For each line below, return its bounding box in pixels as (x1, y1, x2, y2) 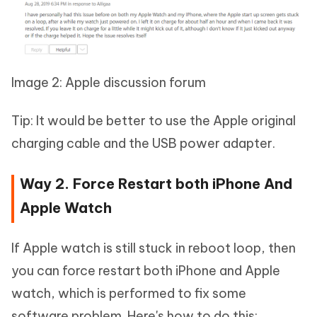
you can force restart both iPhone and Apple (11, 262, 280, 279)
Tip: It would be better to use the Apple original (11, 112, 296, 129)
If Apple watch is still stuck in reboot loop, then (11, 239, 296, 256)
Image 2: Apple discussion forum (11, 74, 206, 91)
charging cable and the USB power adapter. (11, 134, 275, 151)
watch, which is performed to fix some (11, 284, 246, 301)
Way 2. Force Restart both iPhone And (20, 174, 292, 192)
